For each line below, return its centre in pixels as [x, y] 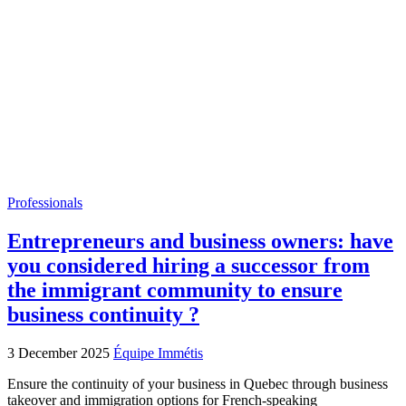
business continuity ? [103, 314]
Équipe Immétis [158, 353]
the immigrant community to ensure [175, 290]
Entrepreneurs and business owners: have [200, 241]
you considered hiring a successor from [188, 265]
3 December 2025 [60, 353]
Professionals [45, 202]
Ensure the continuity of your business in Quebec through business [198, 383]
